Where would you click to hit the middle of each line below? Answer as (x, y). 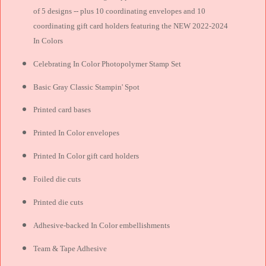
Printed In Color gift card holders (86, 156)
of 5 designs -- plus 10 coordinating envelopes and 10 (120, 11)
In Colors (51, 40)
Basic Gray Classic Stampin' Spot (87, 87)
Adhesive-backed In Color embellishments (102, 225)
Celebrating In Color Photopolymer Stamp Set (107, 64)
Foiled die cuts (57, 179)
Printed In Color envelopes (77, 133)
